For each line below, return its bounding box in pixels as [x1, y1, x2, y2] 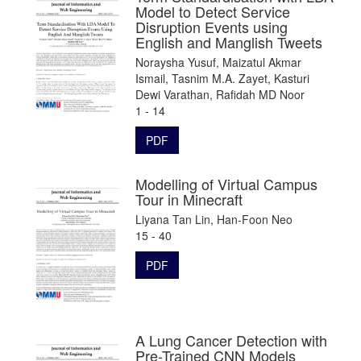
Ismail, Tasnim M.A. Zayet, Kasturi [135, 69, 309, 86]
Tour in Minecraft [135, 188, 243, 210]
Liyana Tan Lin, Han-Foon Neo [135, 210, 293, 227]
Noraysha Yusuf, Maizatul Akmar [135, 53, 301, 70]
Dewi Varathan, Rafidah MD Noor [135, 85, 305, 102]
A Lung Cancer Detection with [135, 329, 327, 351]
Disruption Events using [135, 15, 288, 37]
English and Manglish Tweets [135, 31, 322, 52]
